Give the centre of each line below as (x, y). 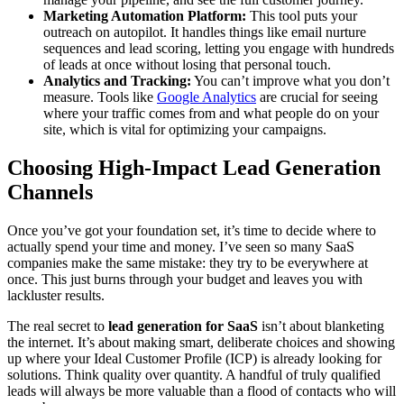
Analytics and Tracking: (117, 80)
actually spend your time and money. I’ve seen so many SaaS (181, 246)
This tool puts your (302, 15)
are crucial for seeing (317, 96)
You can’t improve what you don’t (290, 80)
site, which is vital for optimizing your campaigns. (185, 129)
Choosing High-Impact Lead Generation (194, 167)
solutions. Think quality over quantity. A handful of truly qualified (194, 374)
